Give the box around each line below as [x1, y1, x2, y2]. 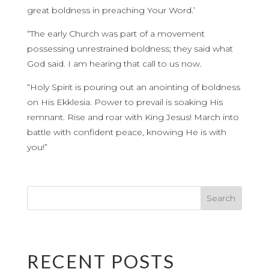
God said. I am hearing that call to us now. [26, 58, 202, 69]
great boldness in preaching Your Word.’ [26, 5, 195, 16]
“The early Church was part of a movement [26, 28, 205, 39]
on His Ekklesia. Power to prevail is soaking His [26, 97, 223, 107]
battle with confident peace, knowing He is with [26, 127, 226, 138]
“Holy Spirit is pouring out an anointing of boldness [26, 82, 240, 92]
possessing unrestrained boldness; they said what [26, 43, 233, 54]
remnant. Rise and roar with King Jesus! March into [26, 112, 239, 122]
